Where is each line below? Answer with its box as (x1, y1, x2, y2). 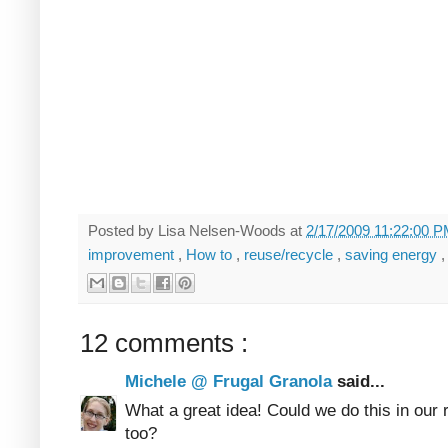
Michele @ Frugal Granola (125, 371, 337, 391)
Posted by (88, 222, 158, 240)
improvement (88, 246, 178, 264)
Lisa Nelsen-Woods (158, 222, 290, 240)
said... (337, 371, 385, 391)
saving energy (345, 246, 441, 264)
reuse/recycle (244, 246, 337, 264)
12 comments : (80, 328, 248, 357)
